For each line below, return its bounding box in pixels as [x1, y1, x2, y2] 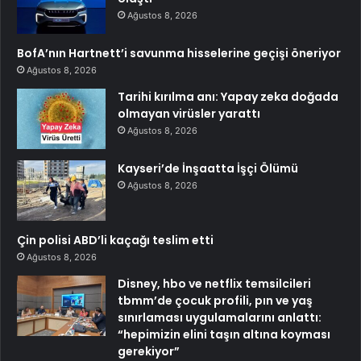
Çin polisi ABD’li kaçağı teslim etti [17, 231, 214, 248]
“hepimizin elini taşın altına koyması [118, 326, 330, 342]
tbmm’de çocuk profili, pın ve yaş [118, 292, 313, 309]
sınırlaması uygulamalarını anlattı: [118, 309, 322, 326]
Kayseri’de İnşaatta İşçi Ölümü [118, 160, 298, 176]
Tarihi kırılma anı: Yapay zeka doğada [118, 88, 338, 105]
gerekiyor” [118, 342, 180, 359]
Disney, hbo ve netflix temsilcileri [118, 275, 311, 292]
